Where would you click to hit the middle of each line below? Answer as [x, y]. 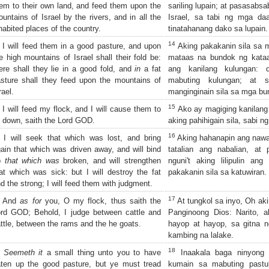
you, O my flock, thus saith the [101, 201]
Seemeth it [23, 252]
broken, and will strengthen [110, 160]
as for [31, 201]
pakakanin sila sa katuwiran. [217, 172]
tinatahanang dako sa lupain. [218, 28]
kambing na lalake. [201, 235]
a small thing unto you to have [102, 252]
